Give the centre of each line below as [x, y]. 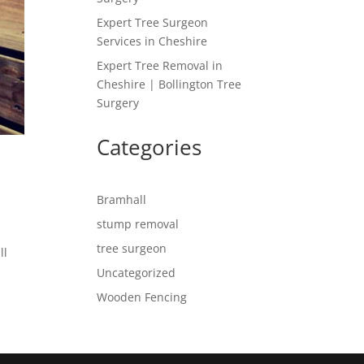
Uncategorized [136, 273]
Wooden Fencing [142, 297]
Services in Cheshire [152, 41]
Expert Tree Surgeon [153, 22]
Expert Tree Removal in [160, 65]
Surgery [118, 103]
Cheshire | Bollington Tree [169, 84]
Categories [149, 147]
